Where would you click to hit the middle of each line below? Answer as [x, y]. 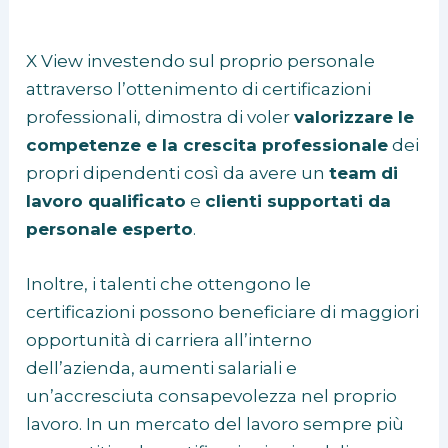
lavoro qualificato [106, 200]
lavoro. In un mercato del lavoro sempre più [215, 424]
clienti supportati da [298, 200]
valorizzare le [354, 116]
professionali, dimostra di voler [160, 116]
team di [364, 172]
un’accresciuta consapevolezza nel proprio [212, 396]
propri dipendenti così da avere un [178, 172]
